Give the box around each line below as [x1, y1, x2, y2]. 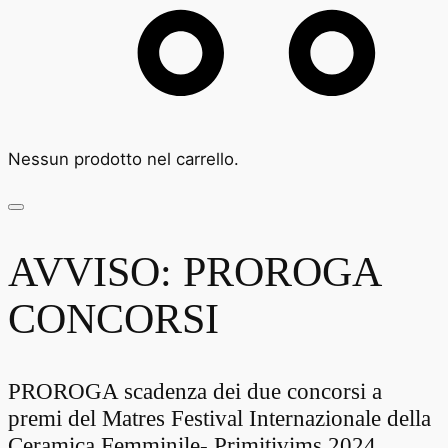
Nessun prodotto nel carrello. [8, 148, 239, 169]
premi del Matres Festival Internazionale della [8, 404, 431, 431]
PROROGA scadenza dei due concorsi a [8, 377, 382, 404]
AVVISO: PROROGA [8, 248, 380, 295]
